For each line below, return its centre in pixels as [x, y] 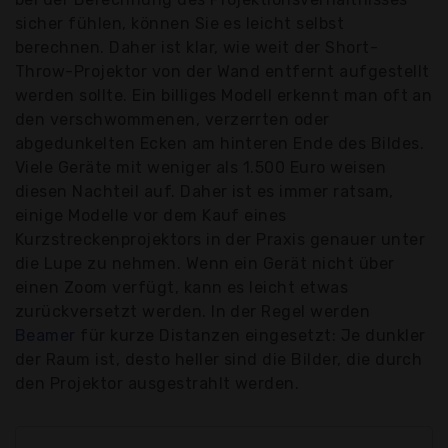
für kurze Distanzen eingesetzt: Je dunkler [250, 336]
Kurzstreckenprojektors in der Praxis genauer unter [220, 240]
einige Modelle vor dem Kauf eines [151, 216]
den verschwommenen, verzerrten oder [172, 120]
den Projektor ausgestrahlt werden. [157, 384]
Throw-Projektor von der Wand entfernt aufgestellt [222, 72]
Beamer [45, 336]
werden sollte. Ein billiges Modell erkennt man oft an [224, 96]
